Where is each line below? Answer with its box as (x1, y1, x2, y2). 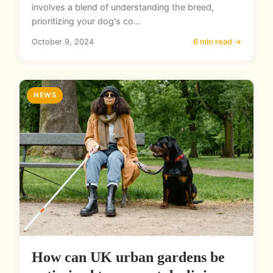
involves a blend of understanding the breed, (32, 2, 214, 13)
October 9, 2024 (32, 37, 94, 47)
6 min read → (193, 37, 241, 47)
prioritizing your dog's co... (32, 16, 141, 27)
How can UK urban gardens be (32, 249, 225, 266)
